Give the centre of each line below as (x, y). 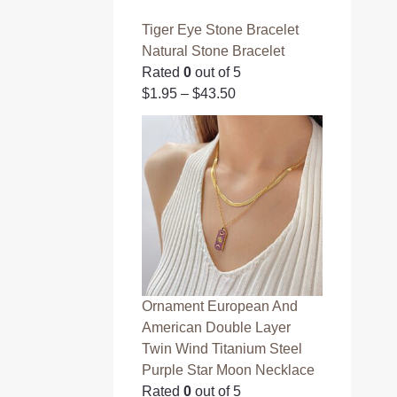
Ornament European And (220, 306)
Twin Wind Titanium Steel (222, 348)
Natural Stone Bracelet (214, 51)
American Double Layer (217, 327)
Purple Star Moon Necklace (229, 370)
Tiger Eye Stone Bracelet (221, 30)
